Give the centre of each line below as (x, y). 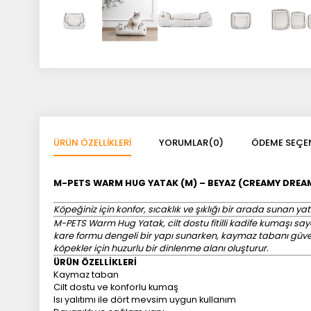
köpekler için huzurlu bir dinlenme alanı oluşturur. (161, 248)
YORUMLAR (184, 142)
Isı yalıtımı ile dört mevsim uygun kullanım (145, 299)
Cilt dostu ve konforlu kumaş (116, 287)
